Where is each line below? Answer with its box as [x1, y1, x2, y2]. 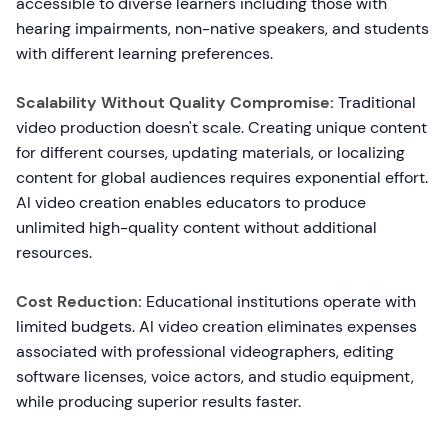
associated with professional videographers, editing [16, 341, 394, 362]
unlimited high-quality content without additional [16, 217, 377, 238]
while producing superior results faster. [16, 391, 301, 412]
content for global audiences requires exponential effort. [16, 167, 428, 188]
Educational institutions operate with [142, 291, 416, 312]
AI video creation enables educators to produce [16, 192, 366, 213]
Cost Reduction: [16, 291, 142, 312]
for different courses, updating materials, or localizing [16, 142, 405, 163]
